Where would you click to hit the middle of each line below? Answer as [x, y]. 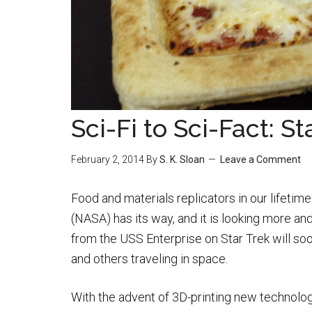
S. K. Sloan [182, 159]
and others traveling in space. [149, 259]
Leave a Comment [260, 159]
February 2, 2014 [108, 159]
